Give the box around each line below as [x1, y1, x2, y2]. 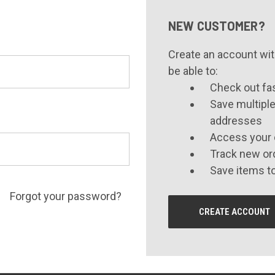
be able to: [168, 64, 218, 77]
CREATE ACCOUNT [198, 206, 270, 217]
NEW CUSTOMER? [168, 18, 265, 33]
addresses [209, 114, 262, 127]
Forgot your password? [9, 190, 122, 203]
